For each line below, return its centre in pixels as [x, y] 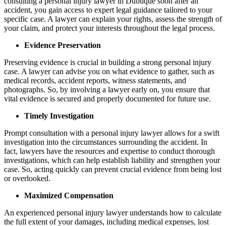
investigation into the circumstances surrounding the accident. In [106, 142]
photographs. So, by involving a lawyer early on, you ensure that [107, 89]
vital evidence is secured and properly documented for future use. [107, 98]
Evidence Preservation [63, 45]
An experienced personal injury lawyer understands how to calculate [113, 212]
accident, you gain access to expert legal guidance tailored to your [108, 10]
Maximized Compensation [69, 195]
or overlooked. [27, 178]
